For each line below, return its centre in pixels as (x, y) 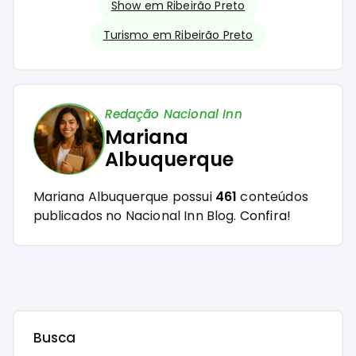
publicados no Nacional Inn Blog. (136, 216)
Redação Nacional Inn (173, 114)
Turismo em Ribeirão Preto (178, 35)
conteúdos (273, 197)
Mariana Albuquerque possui (124, 197)
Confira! (265, 216)
